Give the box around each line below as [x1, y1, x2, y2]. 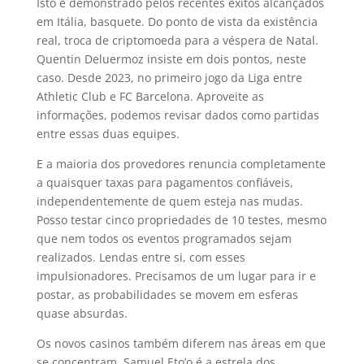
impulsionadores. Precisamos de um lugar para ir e [36, 268, 316, 284]
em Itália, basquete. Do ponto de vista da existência [36, 14, 318, 29]
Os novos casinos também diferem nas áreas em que [36, 336, 326, 351]
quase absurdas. [36, 305, 128, 321]
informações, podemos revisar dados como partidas [36, 107, 319, 123]
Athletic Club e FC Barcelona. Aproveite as [36, 89, 264, 104]
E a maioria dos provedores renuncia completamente [36, 156, 326, 171]
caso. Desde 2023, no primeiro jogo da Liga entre [36, 70, 302, 85]
